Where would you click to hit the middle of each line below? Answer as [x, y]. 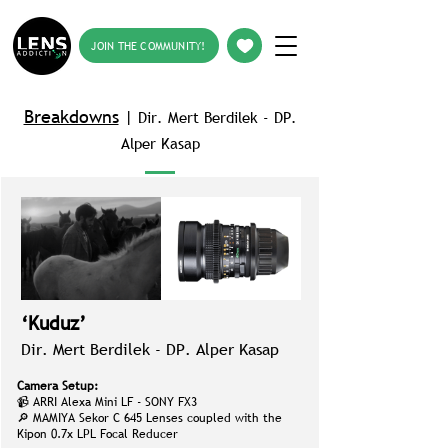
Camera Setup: [57, 386]
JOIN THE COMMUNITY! [148, 45]
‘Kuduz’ [53, 323]
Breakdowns [71, 116]
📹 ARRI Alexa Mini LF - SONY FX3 [107, 402]
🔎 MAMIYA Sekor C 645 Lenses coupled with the [149, 418]
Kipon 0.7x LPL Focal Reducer [97, 434]
